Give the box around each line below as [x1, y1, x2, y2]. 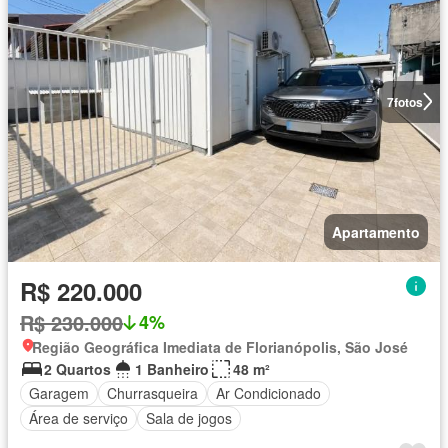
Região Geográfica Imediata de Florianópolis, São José [32, 336, 408, 357]
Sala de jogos [146, 408, 232, 429]
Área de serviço [29, 408, 128, 429]
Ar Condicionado [216, 383, 321, 404]
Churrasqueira [107, 383, 198, 404]
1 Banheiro [135, 358, 209, 379]
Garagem [29, 383, 89, 404]
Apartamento [332, 221, 420, 242]
